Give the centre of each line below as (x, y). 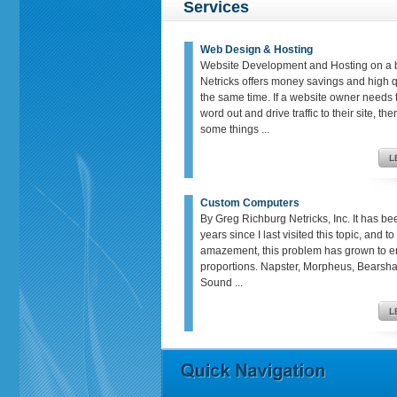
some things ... (235, 129)
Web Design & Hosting (257, 50)
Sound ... (222, 283)
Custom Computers (250, 203)
